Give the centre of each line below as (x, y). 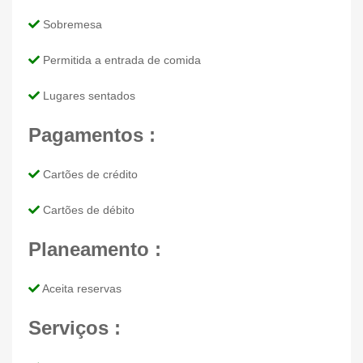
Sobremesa (71, 24)
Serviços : (75, 327)
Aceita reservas (81, 288)
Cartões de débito (87, 209)
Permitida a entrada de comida (120, 60)
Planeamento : (95, 249)
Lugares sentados (88, 95)
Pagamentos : (92, 135)
